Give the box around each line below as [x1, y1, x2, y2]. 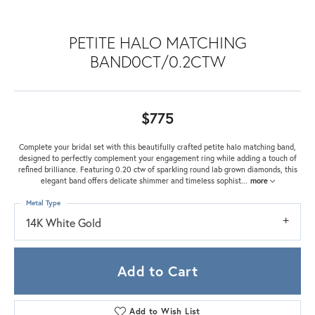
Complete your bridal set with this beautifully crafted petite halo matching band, [19, 141, 296, 152]
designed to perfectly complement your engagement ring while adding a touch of [18, 152, 297, 163]
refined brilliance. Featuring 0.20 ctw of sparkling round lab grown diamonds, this [18, 163, 297, 174]
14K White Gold [26, 214, 101, 230]
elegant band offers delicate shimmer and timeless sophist [40, 174, 241, 186]
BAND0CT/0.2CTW [89, 50, 226, 72]
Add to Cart [117, 261, 198, 281]
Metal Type [26, 198, 60, 207]
